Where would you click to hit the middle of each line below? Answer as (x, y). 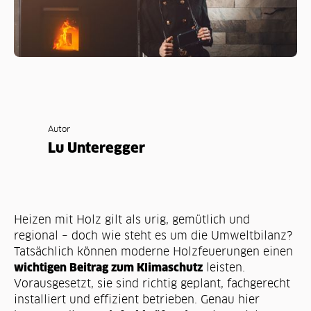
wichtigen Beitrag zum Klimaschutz (108, 268)
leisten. (224, 268)
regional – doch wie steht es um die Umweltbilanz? (153, 236)
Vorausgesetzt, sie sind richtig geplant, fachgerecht (152, 284)
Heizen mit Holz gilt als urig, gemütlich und (132, 220)
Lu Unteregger (96, 149)
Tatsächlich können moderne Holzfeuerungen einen (153, 252)
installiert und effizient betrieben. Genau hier (136, 300)
